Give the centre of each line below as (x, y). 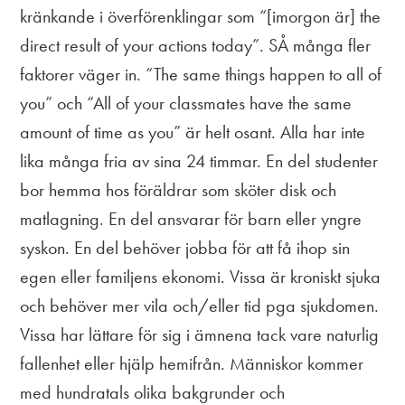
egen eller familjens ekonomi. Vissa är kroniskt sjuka (201, 276)
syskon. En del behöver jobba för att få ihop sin (185, 247)
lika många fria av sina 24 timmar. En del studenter (199, 160)
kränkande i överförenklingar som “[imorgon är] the (201, 16)
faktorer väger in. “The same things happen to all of (201, 74)
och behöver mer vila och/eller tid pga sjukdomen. (200, 305)
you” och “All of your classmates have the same (186, 103)
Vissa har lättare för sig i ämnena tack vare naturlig (200, 334)
